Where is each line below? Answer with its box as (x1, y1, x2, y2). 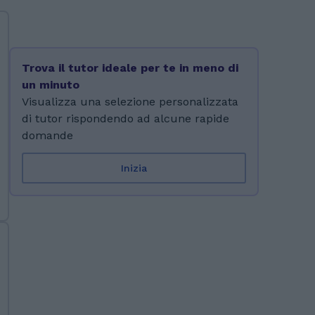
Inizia (120, 162, 147, 174)
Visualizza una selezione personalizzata (21, 95, 238, 108)
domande (21, 129, 73, 142)
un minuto (21, 78, 79, 91)
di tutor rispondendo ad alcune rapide (21, 112, 229, 125)
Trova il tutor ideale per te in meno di (21, 61, 238, 75)
